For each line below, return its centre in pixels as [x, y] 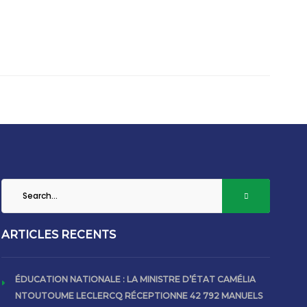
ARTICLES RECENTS [59, 235]
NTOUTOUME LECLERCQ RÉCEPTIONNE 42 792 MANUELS [139, 296]
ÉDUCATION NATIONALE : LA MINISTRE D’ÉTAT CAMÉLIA [136, 279]
